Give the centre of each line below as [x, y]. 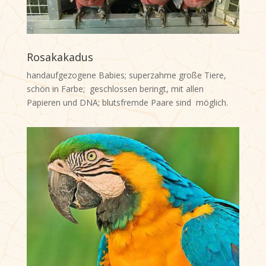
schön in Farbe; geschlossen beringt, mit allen [115, 89]
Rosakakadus [60, 57]
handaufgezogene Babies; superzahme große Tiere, [126, 75]
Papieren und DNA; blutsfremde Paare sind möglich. [127, 103]
